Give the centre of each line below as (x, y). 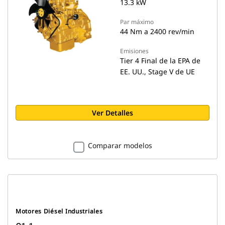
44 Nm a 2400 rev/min (157, 31)
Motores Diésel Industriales (59, 211)
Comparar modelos (120, 145)
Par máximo (137, 22)
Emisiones (134, 51)
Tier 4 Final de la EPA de (160, 61)
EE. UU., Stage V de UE (157, 72)
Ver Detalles (113, 113)
